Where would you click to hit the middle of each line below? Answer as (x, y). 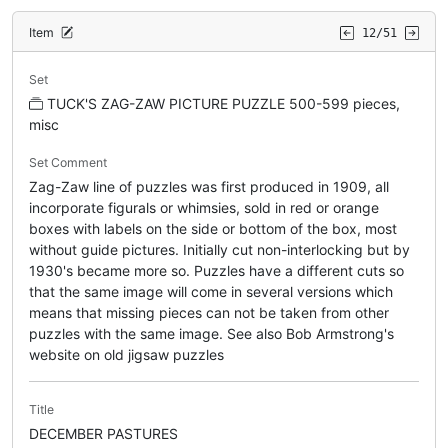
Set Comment (68, 162)
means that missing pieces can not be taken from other (209, 312)
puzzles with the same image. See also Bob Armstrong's (211, 333)
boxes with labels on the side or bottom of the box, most (213, 228)
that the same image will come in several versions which (211, 291)
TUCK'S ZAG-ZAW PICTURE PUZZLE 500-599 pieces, (223, 103)
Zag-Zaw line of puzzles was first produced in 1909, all (209, 186)
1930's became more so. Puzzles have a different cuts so (216, 270)
